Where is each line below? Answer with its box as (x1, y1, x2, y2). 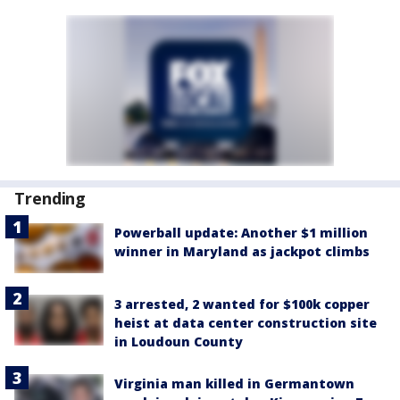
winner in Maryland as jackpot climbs (114, 243, 370, 261)
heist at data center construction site (114, 314, 377, 332)
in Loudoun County (114, 333, 243, 351)
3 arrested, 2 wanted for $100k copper (114, 296, 370, 313)
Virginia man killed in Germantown (114, 375, 354, 393)
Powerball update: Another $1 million (114, 224, 368, 242)
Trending (14, 187, 87, 210)
